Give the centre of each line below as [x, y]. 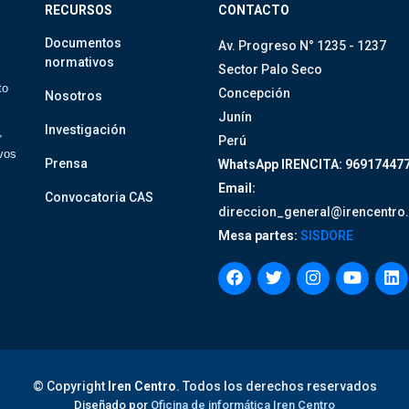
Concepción [254, 93]
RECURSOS [79, 10]
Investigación [85, 130]
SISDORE [325, 236]
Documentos [83, 43]
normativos [79, 62]
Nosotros [73, 96]
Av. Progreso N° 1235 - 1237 [302, 46]
